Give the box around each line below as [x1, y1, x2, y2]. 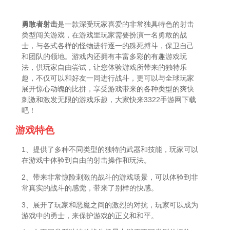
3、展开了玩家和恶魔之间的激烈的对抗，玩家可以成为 [22, 200, 199, 209]
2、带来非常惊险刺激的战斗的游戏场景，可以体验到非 [22, 172, 199, 181]
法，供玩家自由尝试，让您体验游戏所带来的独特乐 [22, 63, 187, 71]
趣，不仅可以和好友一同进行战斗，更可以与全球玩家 [22, 73, 195, 82]
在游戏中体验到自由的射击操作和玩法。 [22, 156, 151, 164]
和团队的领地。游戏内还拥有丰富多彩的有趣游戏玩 [22, 52, 187, 61]
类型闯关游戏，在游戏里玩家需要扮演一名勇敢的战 [22, 30, 187, 39]
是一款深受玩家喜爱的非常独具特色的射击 [57, 20, 195, 28]
